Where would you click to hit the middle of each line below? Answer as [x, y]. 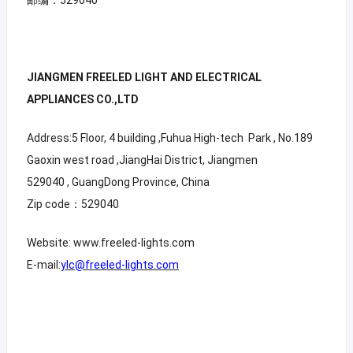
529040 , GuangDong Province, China [118, 182]
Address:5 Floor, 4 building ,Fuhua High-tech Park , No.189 [169, 137]
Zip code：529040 [72, 204]
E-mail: [43, 264]
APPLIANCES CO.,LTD [82, 99]
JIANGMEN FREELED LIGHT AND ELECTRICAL [144, 77]
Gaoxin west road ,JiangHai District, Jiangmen [142, 160]
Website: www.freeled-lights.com [110, 242]
